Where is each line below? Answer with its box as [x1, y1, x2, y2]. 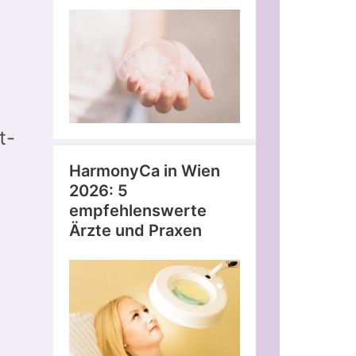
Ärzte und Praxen [69, 221, 202, 241]
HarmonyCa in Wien [69, 161, 220, 181]
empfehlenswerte [69, 201, 207, 221]
